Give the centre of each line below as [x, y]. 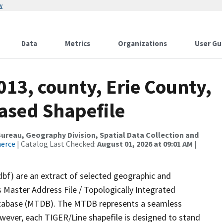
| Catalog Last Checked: [56, 144]
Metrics [78, 43]
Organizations [142, 43]
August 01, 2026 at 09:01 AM [145, 144]
